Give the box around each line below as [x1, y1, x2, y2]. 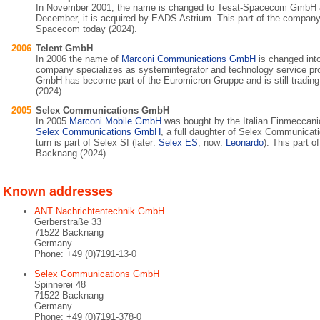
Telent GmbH [36, 43, 93, 54]
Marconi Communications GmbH [121, 54, 256, 64]
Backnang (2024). [36, 148, 109, 159]
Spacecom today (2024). [36, 24, 137, 34]
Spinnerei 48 [34, 279, 86, 290]
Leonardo [226, 137, 264, 148]
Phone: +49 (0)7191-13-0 [34, 249, 136, 259]
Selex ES [159, 137, 198, 148]
